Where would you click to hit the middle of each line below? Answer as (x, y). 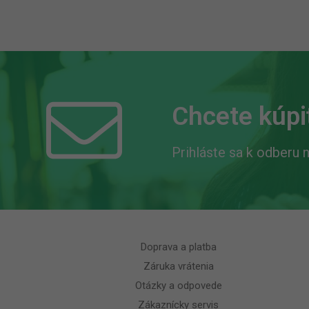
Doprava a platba (178, 247)
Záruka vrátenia (178, 266)
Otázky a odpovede (178, 285)
